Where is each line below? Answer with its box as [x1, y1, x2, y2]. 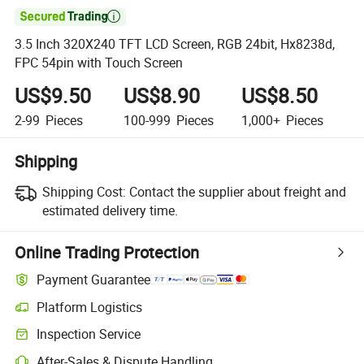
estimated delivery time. [41, 201, 178, 219]
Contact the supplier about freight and [128, 182, 346, 201]
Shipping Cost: [41, 182, 126, 201]
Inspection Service [37, 325, 141, 344]
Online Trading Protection [15, 240, 200, 263]
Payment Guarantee [37, 271, 151, 289]
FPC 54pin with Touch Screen [15, 54, 184, 72]
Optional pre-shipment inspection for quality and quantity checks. [14, 333, 342, 349]
